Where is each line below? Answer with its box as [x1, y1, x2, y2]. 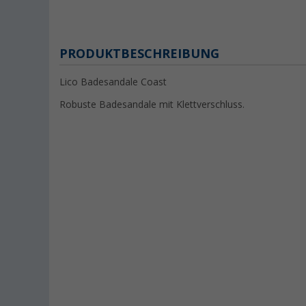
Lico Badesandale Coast [59, 76, 167, 87]
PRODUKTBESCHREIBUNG [59, 46, 219, 61]
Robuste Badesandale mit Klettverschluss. [59, 99, 245, 110]
